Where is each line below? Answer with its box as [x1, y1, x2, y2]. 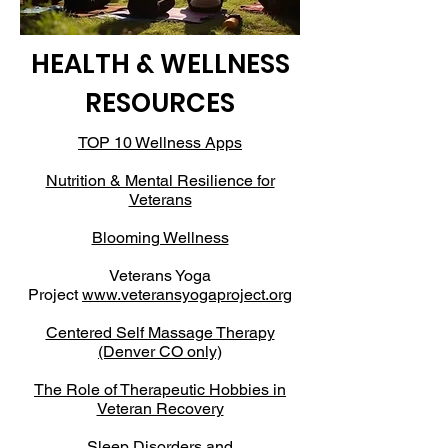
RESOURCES [85, 85, 235, 121]
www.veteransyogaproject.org [82, 285, 292, 304]
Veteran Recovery [96, 399, 224, 418]
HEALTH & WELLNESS [30, 46, 290, 82]
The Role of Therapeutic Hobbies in [34, 380, 286, 399]
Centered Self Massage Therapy [45, 323, 275, 342]
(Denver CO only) [98, 342, 222, 361]
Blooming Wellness [91, 228, 229, 247]
